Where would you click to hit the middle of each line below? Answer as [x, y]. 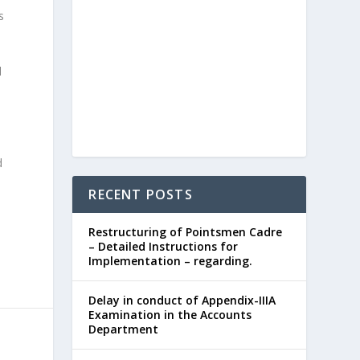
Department [124, 329]
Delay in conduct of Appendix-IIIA [182, 301]
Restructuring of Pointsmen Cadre [186, 232]
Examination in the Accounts [170, 315]
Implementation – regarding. [171, 261]
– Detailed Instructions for [164, 247]
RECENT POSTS [141, 195]
